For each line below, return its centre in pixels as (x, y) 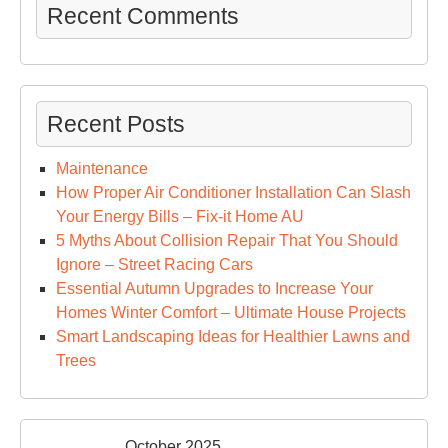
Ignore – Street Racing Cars (154, 264)
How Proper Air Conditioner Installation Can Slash (233, 192)
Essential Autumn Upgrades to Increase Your (214, 288)
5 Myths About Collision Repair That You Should (227, 240)
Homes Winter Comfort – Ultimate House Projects (231, 312)
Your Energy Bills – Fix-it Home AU (180, 216)
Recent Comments (143, 15)
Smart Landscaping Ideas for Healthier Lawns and (233, 336)
